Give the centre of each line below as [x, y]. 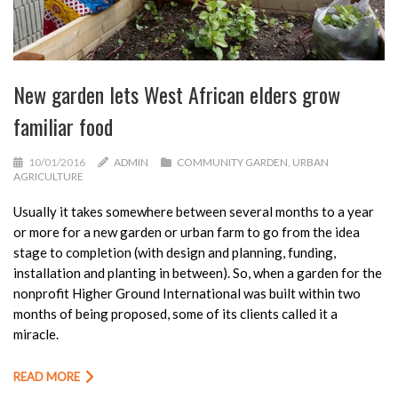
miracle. [36, 334]
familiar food [63, 126]
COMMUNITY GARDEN [232, 162]
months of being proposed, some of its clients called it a [175, 313]
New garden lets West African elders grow [177, 94]
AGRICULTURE [48, 176]
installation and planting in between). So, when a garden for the [198, 272]
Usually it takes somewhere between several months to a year [194, 211]
